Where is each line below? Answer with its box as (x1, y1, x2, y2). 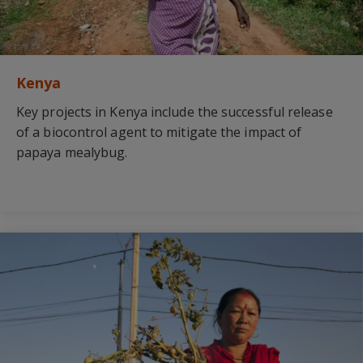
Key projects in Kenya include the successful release (16, 103, 333, 122)
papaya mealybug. (16, 143, 128, 162)
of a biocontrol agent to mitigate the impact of (16, 123, 302, 142)
